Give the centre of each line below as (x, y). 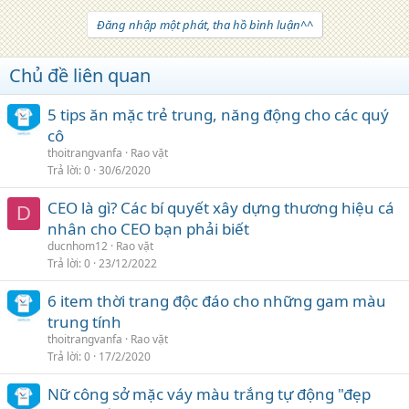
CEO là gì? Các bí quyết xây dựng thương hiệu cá (221, 207)
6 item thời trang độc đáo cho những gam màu (217, 300)
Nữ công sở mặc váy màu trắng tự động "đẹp (209, 393)
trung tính (84, 321)
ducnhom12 (78, 246)
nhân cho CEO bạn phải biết (148, 228)
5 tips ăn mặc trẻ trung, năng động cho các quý (218, 114)
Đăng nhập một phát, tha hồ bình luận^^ (204, 24)
